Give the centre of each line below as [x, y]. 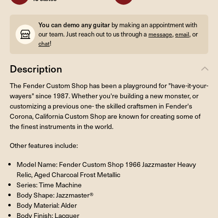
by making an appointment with [154, 25]
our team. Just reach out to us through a [93, 34]
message [160, 34]
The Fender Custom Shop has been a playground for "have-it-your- [109, 85]
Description [36, 68]
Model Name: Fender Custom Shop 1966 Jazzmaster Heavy [106, 164]
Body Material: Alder [46, 205]
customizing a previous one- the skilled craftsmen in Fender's [101, 106]
